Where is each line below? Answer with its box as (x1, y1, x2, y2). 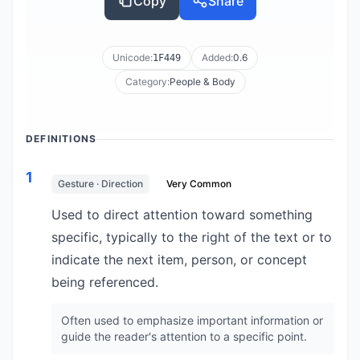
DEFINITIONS (26, 133, 97, 145)
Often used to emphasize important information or (61, 313, 323, 327)
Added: (202, 51, 233, 63)
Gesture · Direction (58, 178, 143, 190)
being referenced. (51, 274, 158, 290)
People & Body (169, 76, 235, 88)
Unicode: (112, 51, 153, 63)
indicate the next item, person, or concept (51, 252, 307, 268)
